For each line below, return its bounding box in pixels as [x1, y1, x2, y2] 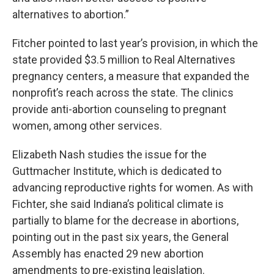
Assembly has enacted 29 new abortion [12, 246, 204, 260]
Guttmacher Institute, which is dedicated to [12, 164, 221, 177]
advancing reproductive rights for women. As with [12, 180, 253, 194]
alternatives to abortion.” [12, 7, 129, 21]
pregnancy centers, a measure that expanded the [12, 69, 250, 83]
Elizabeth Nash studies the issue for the [12, 147, 207, 161]
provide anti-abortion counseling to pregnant [12, 102, 226, 116]
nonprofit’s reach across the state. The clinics [12, 86, 234, 99]
